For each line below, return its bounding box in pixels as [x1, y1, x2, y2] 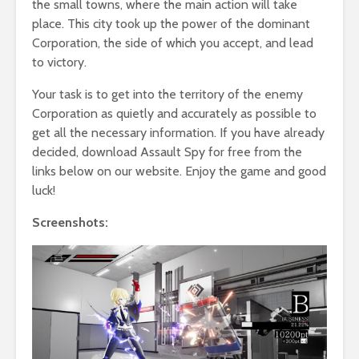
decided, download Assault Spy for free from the [32, 143, 302, 159]
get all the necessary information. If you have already [32, 124, 325, 140]
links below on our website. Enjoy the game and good [32, 163, 326, 179]
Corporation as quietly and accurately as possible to [32, 105, 317, 121]
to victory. [32, 54, 87, 70]
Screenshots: [32, 214, 108, 230]
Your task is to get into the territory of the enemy [32, 86, 303, 102]
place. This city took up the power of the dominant [32, 15, 310, 31]
